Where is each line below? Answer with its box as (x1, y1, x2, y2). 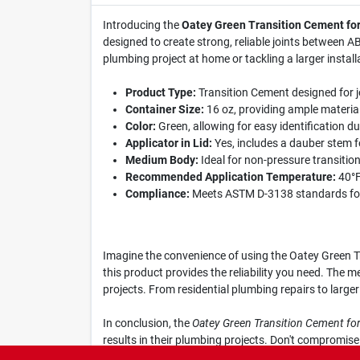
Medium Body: (125, 153, 198, 166)
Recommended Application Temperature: (125, 170, 336, 183)
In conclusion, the (102, 317, 192, 329)
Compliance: (125, 187, 190, 200)
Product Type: (125, 86, 196, 99)
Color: (125, 120, 156, 133)
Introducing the (102, 18, 182, 31)
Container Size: (125, 103, 204, 116)
